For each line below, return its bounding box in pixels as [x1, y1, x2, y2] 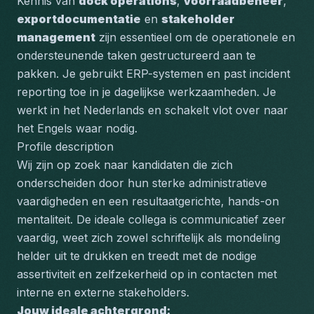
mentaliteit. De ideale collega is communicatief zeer [17, 212, 286, 226]
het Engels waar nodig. [17, 121, 137, 135]
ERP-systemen [126, 67, 203, 81]
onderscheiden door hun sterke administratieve [17, 176, 267, 190]
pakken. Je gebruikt [17, 67, 126, 81]
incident [250, 67, 290, 81]
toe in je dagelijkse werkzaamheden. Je [66, 85, 276, 99]
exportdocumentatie [17, 12, 141, 26]
